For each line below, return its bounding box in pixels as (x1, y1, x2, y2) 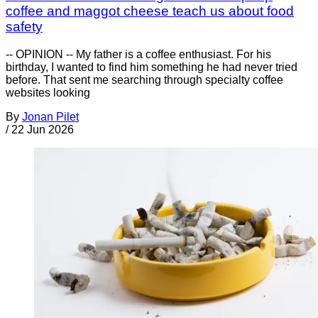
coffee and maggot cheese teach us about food (6, 4, 294, 19)
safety (6, 19, 43, 35)
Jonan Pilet (22, 110, 79, 123)
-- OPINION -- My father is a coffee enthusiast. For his (6, 48, 271, 60)
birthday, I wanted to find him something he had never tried (6, 60, 297, 73)
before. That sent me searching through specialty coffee (6, 73, 283, 86)
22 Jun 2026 (11, 123, 74, 136)
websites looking (6, 86, 90, 99)
